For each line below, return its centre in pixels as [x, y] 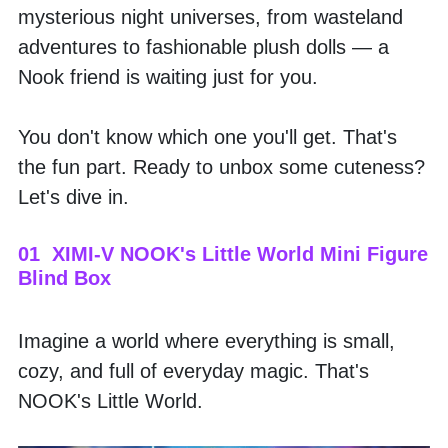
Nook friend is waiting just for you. [168, 76]
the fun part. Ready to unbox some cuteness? [221, 166]
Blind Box [64, 277]
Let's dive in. [73, 196]
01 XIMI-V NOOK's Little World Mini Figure [223, 253]
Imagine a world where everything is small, [206, 340]
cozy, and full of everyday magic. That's [193, 370]
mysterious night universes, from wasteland [210, 16]
